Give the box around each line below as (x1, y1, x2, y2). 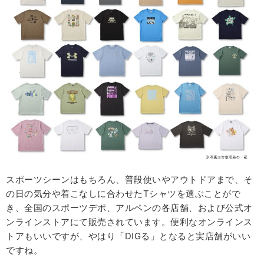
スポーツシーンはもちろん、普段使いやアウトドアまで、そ (6, 174, 253, 186)
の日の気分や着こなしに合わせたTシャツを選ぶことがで (6, 188, 240, 200)
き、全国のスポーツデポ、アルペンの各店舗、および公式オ (6, 202, 253, 214)
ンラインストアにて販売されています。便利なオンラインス (6, 216, 253, 228)
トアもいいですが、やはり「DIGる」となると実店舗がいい (6, 230, 250, 242)
